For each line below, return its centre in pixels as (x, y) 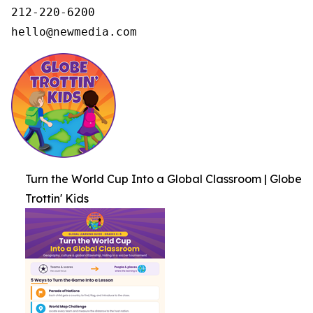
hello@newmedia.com (74, 32)
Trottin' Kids (57, 198)
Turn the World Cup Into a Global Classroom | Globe (163, 179)
